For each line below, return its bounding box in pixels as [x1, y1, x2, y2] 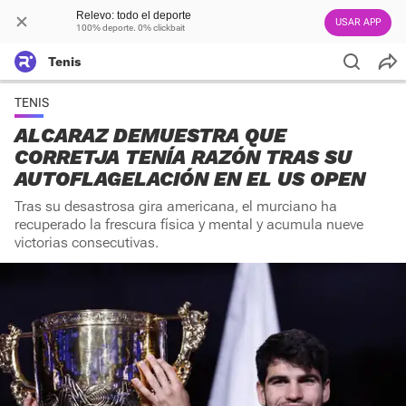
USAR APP [335, 16, 381, 28]
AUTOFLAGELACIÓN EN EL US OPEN [14, 168, 365, 190]
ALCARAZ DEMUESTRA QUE [14, 124, 286, 147]
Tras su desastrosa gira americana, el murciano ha [14, 198, 337, 215]
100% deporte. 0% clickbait [76, 23, 185, 33]
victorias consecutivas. [14, 234, 159, 251]
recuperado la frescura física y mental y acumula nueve [14, 216, 363, 233]
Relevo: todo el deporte [76, 9, 191, 22]
